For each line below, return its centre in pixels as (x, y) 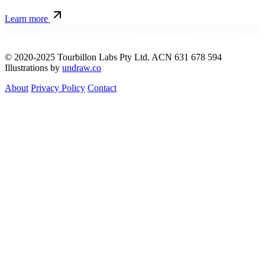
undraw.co (82, 67)
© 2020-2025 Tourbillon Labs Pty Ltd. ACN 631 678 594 (113, 57)
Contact (102, 88)
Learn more (28, 19)
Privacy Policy (58, 88)
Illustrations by (33, 67)
